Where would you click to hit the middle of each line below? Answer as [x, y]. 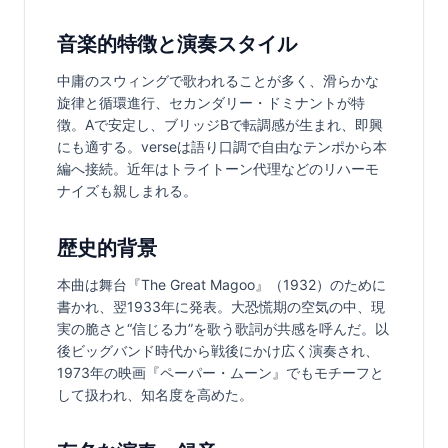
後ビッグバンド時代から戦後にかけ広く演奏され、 [218, 351]
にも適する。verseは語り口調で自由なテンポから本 [222, 147]
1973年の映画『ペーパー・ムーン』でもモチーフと [220, 373]
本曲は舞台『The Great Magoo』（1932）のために [221, 285]
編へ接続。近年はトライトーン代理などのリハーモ [218, 169]
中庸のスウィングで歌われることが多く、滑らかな [218, 81]
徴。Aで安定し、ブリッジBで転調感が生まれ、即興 [220, 125]
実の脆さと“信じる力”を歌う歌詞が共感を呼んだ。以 [223, 329]
